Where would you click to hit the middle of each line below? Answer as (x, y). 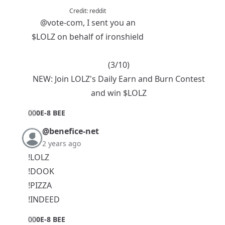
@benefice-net (71, 131)
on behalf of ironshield (99, 37)
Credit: (79, 11)
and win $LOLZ (119, 93)
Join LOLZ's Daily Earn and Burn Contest (130, 79)
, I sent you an (109, 23)
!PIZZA (40, 186)
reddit (98, 11)
